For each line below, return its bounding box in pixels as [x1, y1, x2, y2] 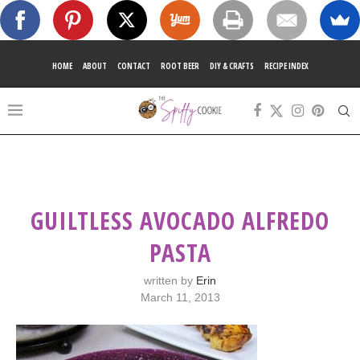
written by [144, 274, 196, 287]
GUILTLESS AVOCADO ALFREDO [31, 204, 329, 237]
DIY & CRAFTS [209, 60, 254, 72]
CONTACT [117, 60, 150, 72]
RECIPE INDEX [264, 60, 309, 72]
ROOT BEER [160, 60, 199, 72]
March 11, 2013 [140, 291, 220, 304]
